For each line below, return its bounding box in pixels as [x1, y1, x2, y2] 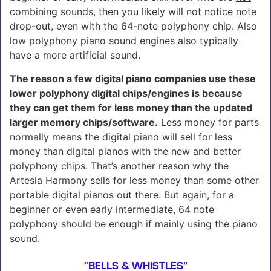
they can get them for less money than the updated [10, 101, 252, 114]
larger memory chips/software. [10, 116, 158, 128]
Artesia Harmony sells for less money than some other [10, 174, 259, 186]
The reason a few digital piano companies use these [10, 72, 256, 85]
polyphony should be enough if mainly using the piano [10, 217, 258, 230]
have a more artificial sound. [10, 48, 140, 61]
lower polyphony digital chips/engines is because [10, 87, 243, 99]
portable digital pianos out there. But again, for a [10, 188, 234, 201]
